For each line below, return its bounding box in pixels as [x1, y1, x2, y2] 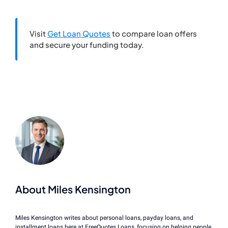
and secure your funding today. [30, 40, 144, 50]
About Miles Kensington [15, 182, 131, 195]
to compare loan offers [110, 28, 197, 39]
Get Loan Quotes [47, 28, 110, 39]
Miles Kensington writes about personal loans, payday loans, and [15, 214, 193, 221]
